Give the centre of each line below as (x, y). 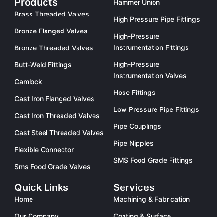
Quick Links (41, 187)
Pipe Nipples (133, 143)
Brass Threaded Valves (52, 14)
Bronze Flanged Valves (51, 31)
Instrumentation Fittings (151, 47)
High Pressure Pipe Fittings (157, 19)
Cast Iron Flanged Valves (54, 99)
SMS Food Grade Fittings (153, 160)
